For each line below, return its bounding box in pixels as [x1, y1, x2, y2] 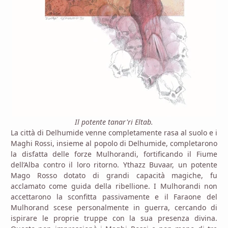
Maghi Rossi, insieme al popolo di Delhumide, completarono [11, 138, 217, 148]
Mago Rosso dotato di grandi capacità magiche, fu [11, 170, 217, 180]
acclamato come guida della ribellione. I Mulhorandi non [11, 181, 217, 191]
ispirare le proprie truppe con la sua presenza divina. [11, 213, 217, 223]
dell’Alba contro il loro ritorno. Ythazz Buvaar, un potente [11, 159, 217, 169]
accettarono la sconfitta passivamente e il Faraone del [11, 191, 217, 202]
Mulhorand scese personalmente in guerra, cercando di [11, 202, 217, 212]
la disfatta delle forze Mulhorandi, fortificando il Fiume [11, 149, 217, 159]
